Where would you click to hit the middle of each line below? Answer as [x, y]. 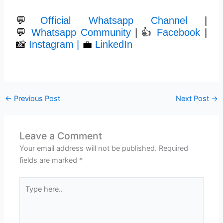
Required [174, 149]
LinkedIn [114, 44]
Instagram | [53, 44]
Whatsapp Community [81, 32]
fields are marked [50, 161]
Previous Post [36, 99]
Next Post [194, 99]
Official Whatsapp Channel [114, 20]
